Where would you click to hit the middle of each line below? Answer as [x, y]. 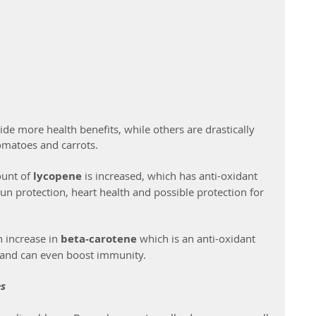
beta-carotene [100, 238]
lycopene [57, 176]
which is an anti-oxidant [199, 238]
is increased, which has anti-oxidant [171, 175]
